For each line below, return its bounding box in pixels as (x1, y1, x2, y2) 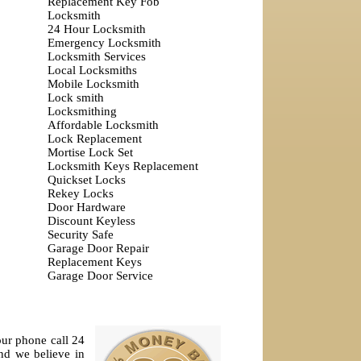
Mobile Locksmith (47, 77, 139, 90)
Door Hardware (47, 201, 126, 214)
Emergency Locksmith (47, 36, 161, 49)
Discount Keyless (47, 214, 135, 227)
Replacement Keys (47, 255, 142, 268)
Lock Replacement (47, 132, 142, 145)
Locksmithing (47, 105, 117, 118)
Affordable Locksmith (47, 118, 159, 131)
